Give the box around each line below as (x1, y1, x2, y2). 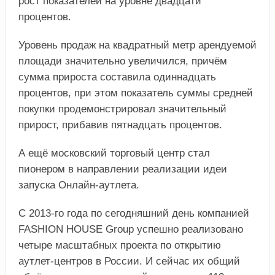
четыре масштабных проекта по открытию (18, 239, 221, 252)
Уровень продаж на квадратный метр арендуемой (18, 39, 257, 52)
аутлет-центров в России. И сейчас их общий (18, 255, 240, 268)
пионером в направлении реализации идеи (18, 163, 227, 176)
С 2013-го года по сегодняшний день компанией (18, 207, 249, 220)
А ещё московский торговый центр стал (18, 147, 210, 160)
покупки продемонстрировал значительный (18, 103, 227, 115)
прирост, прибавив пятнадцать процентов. (18, 119, 222, 131)
